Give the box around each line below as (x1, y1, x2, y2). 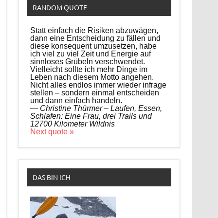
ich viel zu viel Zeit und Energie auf (30, 49, 151, 58)
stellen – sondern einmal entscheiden (30, 88, 160, 97)
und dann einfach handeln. (30, 96, 123, 105)
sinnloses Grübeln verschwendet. (30, 57, 145, 66)
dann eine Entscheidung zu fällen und (30, 34, 161, 42)
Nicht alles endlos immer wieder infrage (30, 80, 167, 89)
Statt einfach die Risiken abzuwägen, (30, 26, 159, 35)
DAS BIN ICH (32, 173, 71, 182)
